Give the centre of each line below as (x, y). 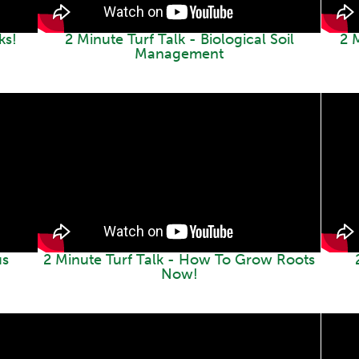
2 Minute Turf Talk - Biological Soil (179, 40)
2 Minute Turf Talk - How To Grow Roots (179, 259)
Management (179, 54)
